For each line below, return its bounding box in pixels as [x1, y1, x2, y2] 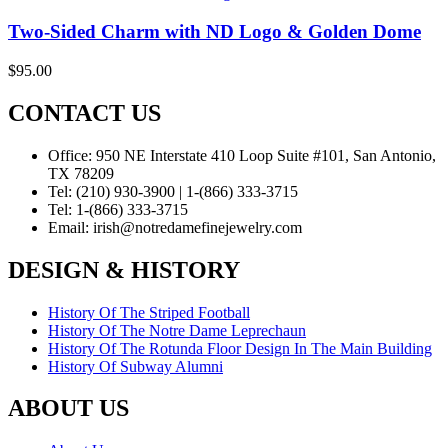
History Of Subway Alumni [48, 357, 223, 375]
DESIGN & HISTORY [8, 256, 240, 283]
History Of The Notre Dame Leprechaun [48, 321, 306, 339]
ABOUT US [8, 395, 129, 422]
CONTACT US [8, 99, 161, 126]
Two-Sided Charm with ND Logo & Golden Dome [8, 21, 421, 43]
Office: [48, 146, 92, 164]
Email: [48, 218, 89, 236]
